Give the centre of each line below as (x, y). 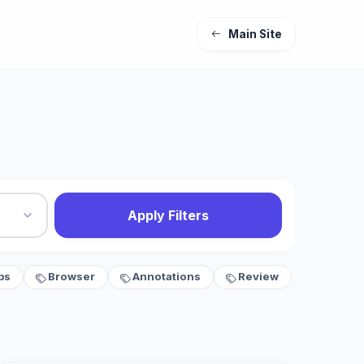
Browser (72, 277)
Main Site (255, 34)
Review (259, 277)
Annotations (167, 277)
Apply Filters (169, 215)
